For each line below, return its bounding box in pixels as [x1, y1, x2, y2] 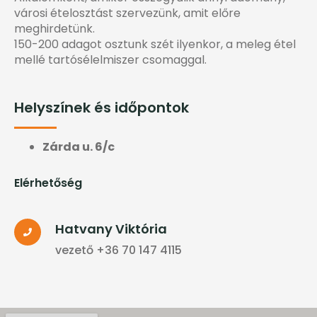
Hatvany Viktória [55, 219, 167, 238]
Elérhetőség [14, 174, 82, 191]
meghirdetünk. [14, 21, 95, 38]
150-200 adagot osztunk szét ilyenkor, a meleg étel [14, 36, 296, 53]
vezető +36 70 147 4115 [55, 241, 182, 258]
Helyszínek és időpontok [14, 97, 189, 117]
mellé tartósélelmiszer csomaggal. [14, 52, 207, 69]
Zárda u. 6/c [42, 138, 115, 155]
